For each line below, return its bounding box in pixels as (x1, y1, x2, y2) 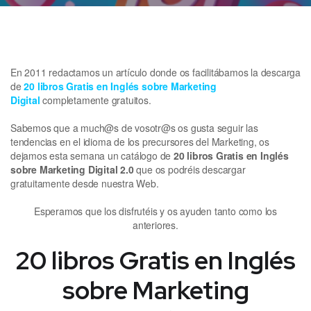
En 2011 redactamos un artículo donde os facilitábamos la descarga (10, 65, 301, 79)
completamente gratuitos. (40, 92, 151, 107)
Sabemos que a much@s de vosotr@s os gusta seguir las (10, 120, 258, 135)
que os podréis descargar (133, 162, 246, 176)
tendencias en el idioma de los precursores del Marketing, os (10, 134, 269, 149)
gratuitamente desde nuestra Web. (10, 176, 159, 190)
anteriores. (133, 217, 178, 232)
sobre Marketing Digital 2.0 (10, 162, 134, 176)
